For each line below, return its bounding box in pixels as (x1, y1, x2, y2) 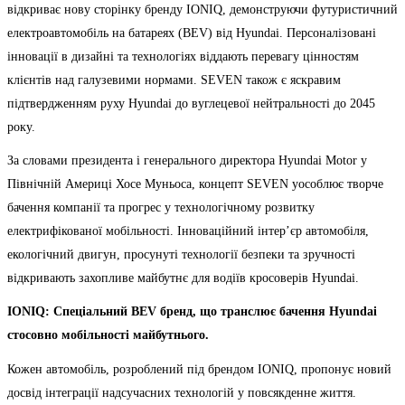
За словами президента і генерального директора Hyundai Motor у (7, 154, 367, 168)
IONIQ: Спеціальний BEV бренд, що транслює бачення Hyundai (7, 305, 377, 319)
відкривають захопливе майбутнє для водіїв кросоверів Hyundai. (7, 271, 363, 286)
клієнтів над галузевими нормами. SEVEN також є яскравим (7, 73, 341, 88)
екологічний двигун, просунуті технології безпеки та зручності (7, 248, 355, 262)
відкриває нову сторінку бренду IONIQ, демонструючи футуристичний (7, 3, 398, 17)
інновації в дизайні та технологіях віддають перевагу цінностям (7, 50, 359, 64)
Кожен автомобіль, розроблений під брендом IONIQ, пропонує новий (7, 362, 391, 376)
